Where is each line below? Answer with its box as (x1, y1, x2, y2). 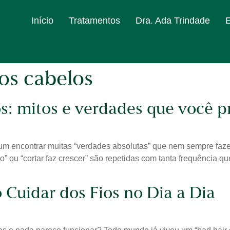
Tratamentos (69, 15, 120, 26)
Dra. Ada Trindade (136, 15, 210, 26)
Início (31, 15, 53, 26)
